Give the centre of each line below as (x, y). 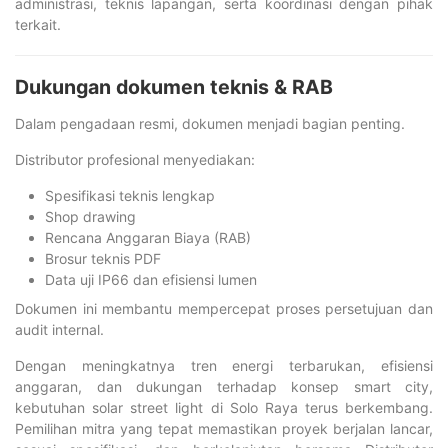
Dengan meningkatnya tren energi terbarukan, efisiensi (224, 365)
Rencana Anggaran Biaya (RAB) (148, 237)
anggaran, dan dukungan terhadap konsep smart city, (224, 386)
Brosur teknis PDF (103, 258)
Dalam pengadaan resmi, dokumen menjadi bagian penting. (210, 123)
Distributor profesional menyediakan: (135, 159)
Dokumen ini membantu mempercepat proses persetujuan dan (224, 308)
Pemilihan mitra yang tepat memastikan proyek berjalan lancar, (224, 428)
